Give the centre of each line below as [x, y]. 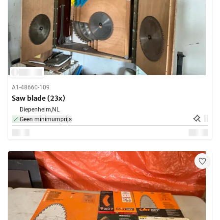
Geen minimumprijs [46, 120]
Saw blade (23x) [39, 98]
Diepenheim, [36, 110]
